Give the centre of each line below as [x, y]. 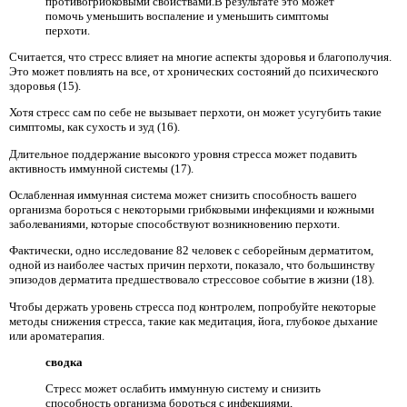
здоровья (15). [45, 86]
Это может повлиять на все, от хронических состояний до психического [194, 71]
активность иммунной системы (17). [101, 168]
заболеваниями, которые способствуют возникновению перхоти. [174, 223]
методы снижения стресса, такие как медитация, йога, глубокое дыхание [194, 321]
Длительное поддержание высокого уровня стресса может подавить [183, 154]
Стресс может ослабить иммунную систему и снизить [183, 389]
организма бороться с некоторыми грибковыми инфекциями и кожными [192, 209]
